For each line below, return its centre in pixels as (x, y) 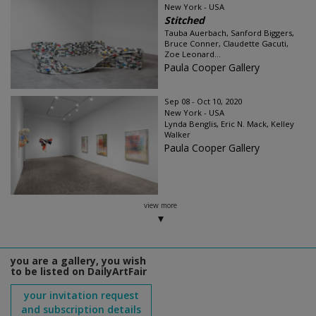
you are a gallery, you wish (78, 261)
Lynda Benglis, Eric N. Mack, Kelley (229, 124)
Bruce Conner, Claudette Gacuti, (226, 44)
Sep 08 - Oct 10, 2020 (203, 102)
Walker (177, 135)
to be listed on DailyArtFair (79, 272)
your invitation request (81, 296)
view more (160, 206)
